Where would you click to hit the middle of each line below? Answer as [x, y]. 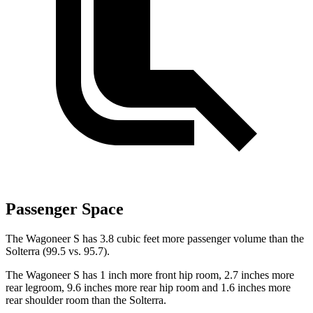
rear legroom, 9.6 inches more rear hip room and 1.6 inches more [148, 288]
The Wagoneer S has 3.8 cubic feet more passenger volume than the [155, 239]
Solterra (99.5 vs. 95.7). [58, 252]
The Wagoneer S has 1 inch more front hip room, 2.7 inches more [150, 275]
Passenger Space [65, 209]
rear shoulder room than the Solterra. [86, 300]
